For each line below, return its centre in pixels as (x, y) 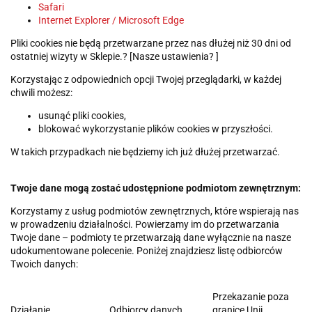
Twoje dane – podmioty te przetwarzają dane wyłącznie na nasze (151, 237)
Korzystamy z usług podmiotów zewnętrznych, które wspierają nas (155, 211)
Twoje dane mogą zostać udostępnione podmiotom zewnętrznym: (156, 188)
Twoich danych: (44, 264)
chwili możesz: (41, 92)
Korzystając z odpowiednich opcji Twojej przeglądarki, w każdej (146, 79)
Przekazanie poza (251, 296)
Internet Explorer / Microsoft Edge (111, 20)
